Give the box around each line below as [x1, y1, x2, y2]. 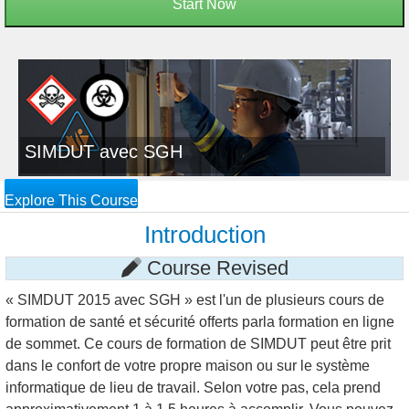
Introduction [143, 220, 266, 248]
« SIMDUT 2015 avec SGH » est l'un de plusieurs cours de [5, 291, 384, 308]
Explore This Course [5, 192, 138, 208]
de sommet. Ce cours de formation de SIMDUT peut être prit [5, 335, 391, 351]
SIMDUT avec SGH [25, 141, 183, 162]
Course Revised [141, 256, 288, 279]
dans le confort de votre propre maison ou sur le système [5, 357, 370, 373]
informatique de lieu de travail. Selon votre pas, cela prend [5, 379, 381, 395]
